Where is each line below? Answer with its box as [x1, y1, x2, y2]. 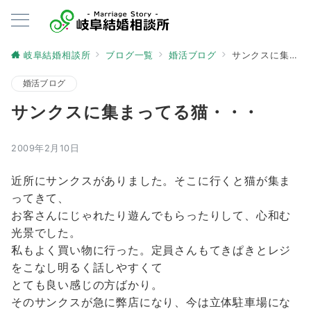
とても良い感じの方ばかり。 [11, 278, 163, 292]
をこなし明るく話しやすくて [11, 260, 163, 274]
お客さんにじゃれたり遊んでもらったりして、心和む [11, 208, 292, 222]
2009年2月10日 [11, 143, 80, 153]
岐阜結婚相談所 [23, 50, 91, 60]
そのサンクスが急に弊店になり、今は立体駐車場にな [11, 295, 292, 309]
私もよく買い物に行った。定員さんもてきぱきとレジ [11, 243, 292, 257]
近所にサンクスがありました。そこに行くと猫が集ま [11, 174, 292, 187]
